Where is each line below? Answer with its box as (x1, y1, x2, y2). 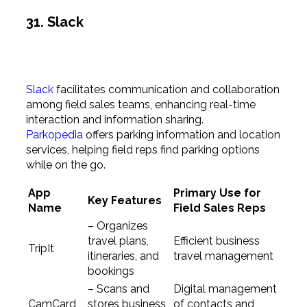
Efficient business (173, 234, 260, 248)
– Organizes (87, 219, 148, 233)
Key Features (87, 194, 162, 208)
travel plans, (87, 234, 149, 248)
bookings (87, 265, 134, 278)
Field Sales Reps (173, 201, 266, 215)
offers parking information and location (82, 128, 280, 142)
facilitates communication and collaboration (53, 83, 280, 97)
